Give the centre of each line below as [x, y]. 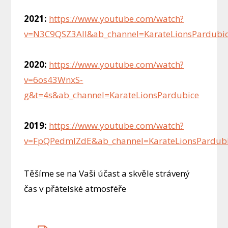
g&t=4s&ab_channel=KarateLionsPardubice [112, 95]
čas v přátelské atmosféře [75, 189]
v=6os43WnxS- [54, 80]
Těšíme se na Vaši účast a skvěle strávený [107, 174]
